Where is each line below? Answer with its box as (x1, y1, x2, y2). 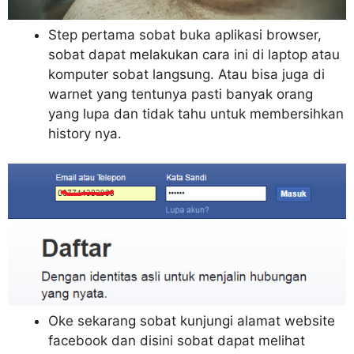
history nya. (48, 125, 122, 141)
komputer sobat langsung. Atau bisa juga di (48, 66, 325, 82)
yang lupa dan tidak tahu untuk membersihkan (48, 105, 344, 122)
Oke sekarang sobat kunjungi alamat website (48, 313, 335, 330)
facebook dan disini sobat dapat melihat (48, 333, 305, 349)
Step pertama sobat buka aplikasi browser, (48, 26, 322, 43)
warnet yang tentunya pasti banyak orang (48, 85, 313, 102)
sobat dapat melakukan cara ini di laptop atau (48, 46, 340, 62)
